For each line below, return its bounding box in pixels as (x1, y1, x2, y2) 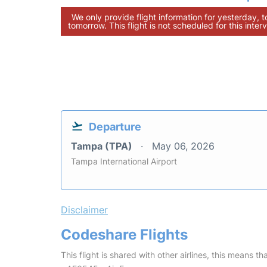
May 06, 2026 (152, 139, 215, 152)
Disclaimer (61, 203, 108, 216)
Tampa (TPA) (71, 139, 135, 152)
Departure (89, 120, 141, 133)
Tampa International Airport (71, 156, 177, 166)
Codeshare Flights (61, 225, 188, 243)
